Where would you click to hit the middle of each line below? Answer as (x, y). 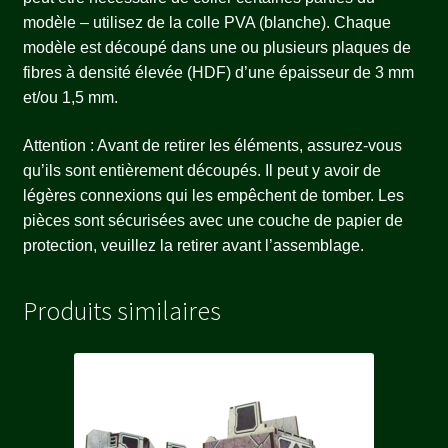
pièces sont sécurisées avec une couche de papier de (212, 220)
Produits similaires (121, 311)
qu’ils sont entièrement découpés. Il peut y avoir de (201, 170)
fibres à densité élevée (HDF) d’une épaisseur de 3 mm (218, 73)
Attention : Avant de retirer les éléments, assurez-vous (212, 145)
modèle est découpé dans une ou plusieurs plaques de (216, 48)
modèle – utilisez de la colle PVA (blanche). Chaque (206, 23)
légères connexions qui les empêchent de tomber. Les (213, 195)
